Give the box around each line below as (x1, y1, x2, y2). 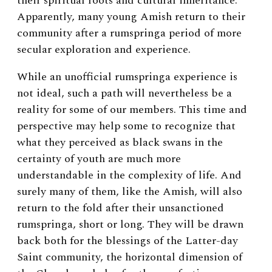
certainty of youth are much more (17, 150, 181, 167)
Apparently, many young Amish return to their (17, 8, 245, 25)
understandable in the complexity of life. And (17, 166, 242, 183)
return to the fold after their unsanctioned (17, 199, 224, 216)
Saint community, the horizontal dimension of (17, 248, 242, 265)
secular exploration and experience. (17, 41, 197, 58)
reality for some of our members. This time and (17, 101, 247, 118)
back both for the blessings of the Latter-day (17, 232, 238, 249)
